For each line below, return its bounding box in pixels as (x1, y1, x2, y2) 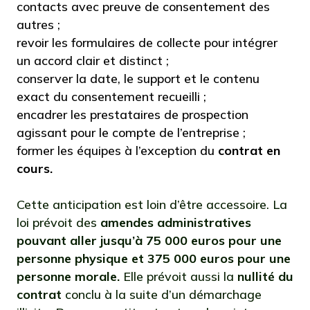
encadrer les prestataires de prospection (17, 107, 248, 122)
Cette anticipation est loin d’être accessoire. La (17, 197, 287, 212)
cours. (17, 161, 53, 176)
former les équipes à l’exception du (17, 143, 218, 158)
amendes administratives (97, 215, 251, 230)
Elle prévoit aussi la (123, 268, 237, 284)
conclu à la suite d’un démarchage (62, 286, 262, 302)
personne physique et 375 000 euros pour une (17, 250, 291, 266)
